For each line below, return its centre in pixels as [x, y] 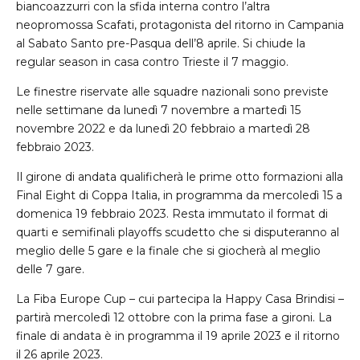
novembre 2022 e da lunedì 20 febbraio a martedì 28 [163, 129]
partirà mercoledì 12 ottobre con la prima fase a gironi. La [174, 318]
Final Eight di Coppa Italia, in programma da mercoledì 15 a [179, 196]
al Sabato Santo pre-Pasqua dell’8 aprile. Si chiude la [161, 44]
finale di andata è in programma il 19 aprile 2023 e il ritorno [178, 336]
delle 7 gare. [50, 270]
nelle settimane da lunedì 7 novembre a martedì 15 [158, 110]
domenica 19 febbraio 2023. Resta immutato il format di [172, 214]
